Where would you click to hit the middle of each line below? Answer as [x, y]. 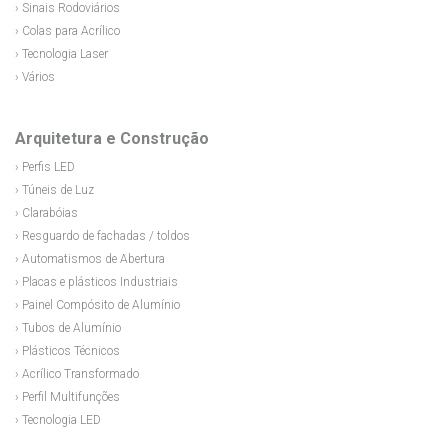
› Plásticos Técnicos [67, 350]
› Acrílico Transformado [77, 373]
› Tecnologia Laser [61, 53]
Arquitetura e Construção [112, 138]
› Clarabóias [46, 212]
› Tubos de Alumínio [68, 327]
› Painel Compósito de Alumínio [97, 304]
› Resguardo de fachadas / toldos [102, 235]
